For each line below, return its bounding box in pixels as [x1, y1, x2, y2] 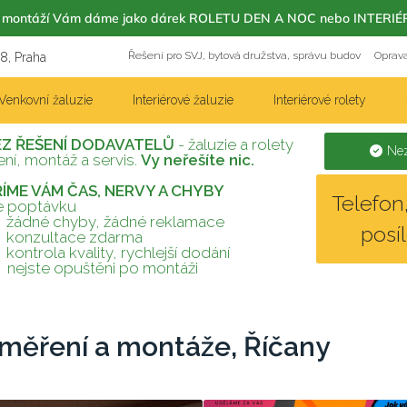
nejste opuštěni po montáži [3, 259, 198, 277]
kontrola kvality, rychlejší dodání [2, 243, 230, 262]
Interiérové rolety [273, 93, 366, 107]
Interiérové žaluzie [132, 93, 233, 107]
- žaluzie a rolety [174, 135, 293, 154]
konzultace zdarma [2, 228, 143, 246]
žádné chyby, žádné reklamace [2, 213, 224, 231]
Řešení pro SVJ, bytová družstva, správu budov [127, 49, 361, 62]
